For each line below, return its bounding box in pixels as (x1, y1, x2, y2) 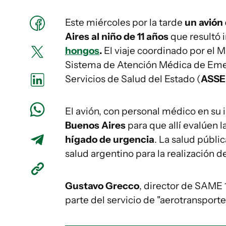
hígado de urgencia (65, 134, 154, 145)
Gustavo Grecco (65, 180, 139, 192)
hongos (65, 45, 99, 56)
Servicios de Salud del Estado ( (65, 73, 201, 85)
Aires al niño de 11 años (65, 31, 168, 42)
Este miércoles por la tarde (65, 17, 183, 28)
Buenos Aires (65, 120, 126, 131)
